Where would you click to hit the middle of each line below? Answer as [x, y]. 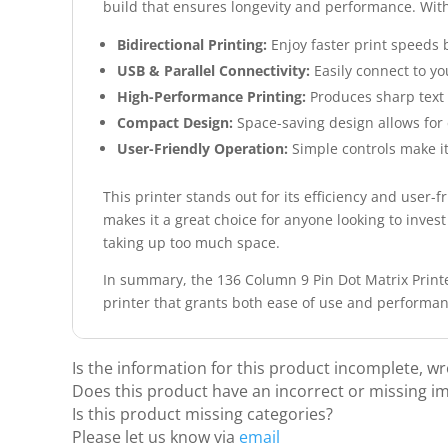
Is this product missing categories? [202, 414]
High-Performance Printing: [211, 97]
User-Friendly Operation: [202, 149]
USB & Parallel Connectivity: [213, 71]
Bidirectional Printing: [192, 45]
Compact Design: [175, 123]
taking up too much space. [191, 243]
